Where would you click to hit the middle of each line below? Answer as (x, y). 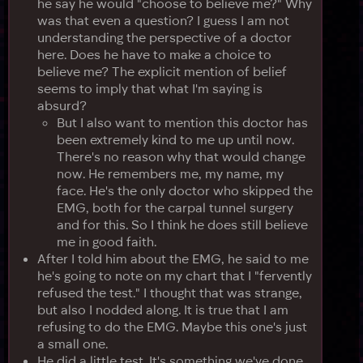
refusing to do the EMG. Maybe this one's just (172, 326)
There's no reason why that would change (181, 156)
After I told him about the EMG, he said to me (173, 258)
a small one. (73, 343)
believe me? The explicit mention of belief (162, 71)
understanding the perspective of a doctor (164, 37)
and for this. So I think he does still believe (182, 224)
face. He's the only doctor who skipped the (185, 190)
